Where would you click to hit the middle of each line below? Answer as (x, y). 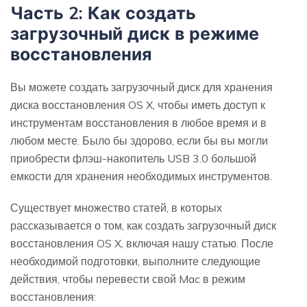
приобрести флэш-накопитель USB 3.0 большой (133, 159)
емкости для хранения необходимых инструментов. (141, 176)
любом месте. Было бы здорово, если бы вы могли (139, 141)
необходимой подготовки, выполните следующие (135, 261)
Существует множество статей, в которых (116, 208)
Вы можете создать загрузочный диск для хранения (142, 87)
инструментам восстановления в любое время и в (138, 123)
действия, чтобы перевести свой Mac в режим (128, 279)
